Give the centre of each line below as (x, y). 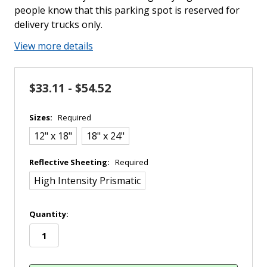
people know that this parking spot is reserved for (127, 10)
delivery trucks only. (58, 24)
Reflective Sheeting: (70, 162)
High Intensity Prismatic (87, 180)
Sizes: (42, 117)
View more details (54, 46)
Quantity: (49, 214)
